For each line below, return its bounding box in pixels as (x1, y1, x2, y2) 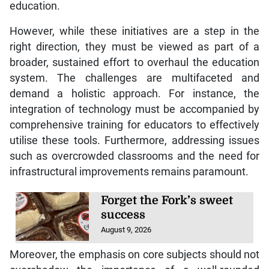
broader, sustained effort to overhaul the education (9, 56, 260, 68)
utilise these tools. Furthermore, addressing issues (9, 134, 260, 147)
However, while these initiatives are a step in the (9, 25, 260, 37)
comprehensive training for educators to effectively (9, 118, 260, 131)
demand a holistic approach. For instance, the (9, 87, 260, 100)
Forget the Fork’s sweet (101, 193, 234, 207)
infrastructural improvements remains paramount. (9, 165, 249, 178)
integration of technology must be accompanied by (9, 103, 260, 115)
